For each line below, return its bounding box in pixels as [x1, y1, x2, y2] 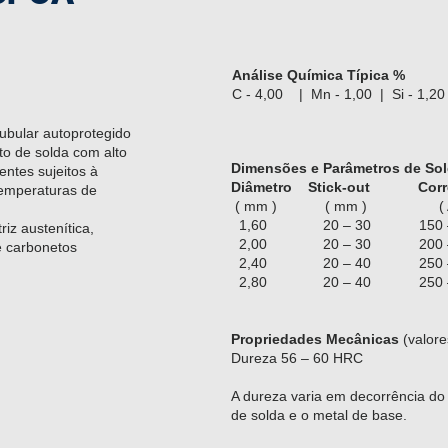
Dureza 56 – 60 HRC [231, 350, 363, 366]
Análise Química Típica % [232, 67, 405, 83]
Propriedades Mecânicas [231, 331, 399, 347]
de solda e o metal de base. [231, 407, 407, 423]
